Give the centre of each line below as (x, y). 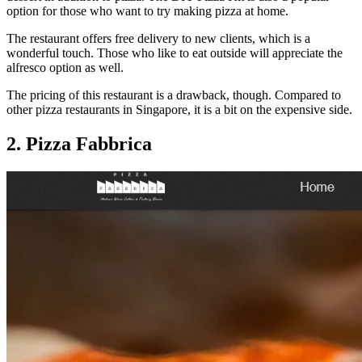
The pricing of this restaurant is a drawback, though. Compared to (174, 95)
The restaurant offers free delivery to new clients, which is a (158, 39)
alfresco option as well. (65, 68)
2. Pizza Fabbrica (79, 144)
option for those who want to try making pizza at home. (147, 11)
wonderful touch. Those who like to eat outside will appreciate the (175, 53)
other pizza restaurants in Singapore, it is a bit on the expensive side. (179, 110)
